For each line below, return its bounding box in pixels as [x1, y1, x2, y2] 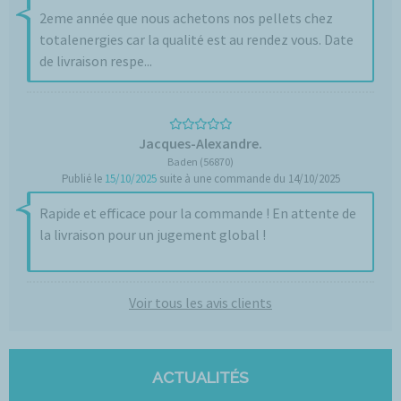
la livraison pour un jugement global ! [39, 226, 266, 243]
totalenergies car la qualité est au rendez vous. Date [39, 30, 354, 48]
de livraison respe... [39, 52, 152, 70]
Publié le [61, 171, 105, 186]
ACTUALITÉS [152, 368, 249, 387]
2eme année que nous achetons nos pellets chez [39, 9, 333, 27]
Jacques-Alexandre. [139, 134, 262, 152]
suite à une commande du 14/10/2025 [156, 171, 340, 186]
